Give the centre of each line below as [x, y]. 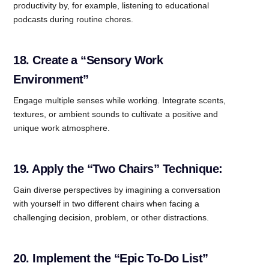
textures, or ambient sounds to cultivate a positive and [116, 114]
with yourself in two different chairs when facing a [107, 203]
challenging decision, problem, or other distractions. [111, 217]
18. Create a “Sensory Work [88, 60]
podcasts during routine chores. [74, 19]
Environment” [51, 79]
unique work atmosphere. [62, 128]
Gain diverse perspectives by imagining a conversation [117, 189]
